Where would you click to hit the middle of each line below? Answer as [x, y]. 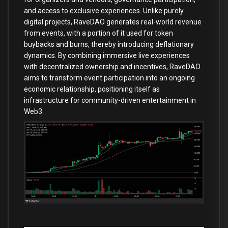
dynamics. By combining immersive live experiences [107, 55]
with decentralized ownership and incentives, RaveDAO [112, 66]
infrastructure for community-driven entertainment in [110, 100]
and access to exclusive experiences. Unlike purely [104, 10]
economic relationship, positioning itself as [92, 89]
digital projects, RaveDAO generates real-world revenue [113, 22]
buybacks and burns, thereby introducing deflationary [109, 44]
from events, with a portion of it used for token [98, 33]
